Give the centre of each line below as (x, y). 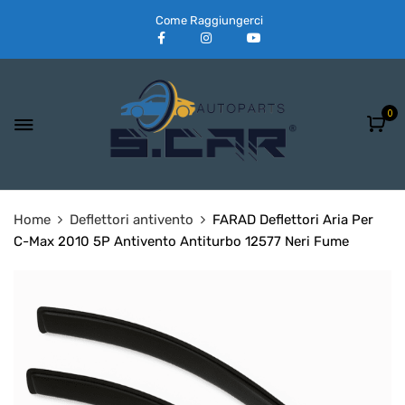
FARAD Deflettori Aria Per (293, 220)
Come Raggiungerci (209, 20)
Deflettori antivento (132, 220)
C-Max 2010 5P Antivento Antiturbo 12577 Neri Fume (181, 242)
